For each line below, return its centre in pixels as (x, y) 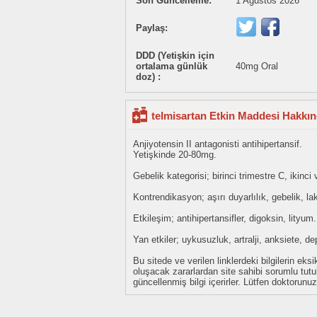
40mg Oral (257, 67)
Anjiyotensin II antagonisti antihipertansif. (218, 144)
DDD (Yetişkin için (175, 56)
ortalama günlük (172, 67)
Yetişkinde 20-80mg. (175, 155)
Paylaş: (152, 28)
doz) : (148, 77)
